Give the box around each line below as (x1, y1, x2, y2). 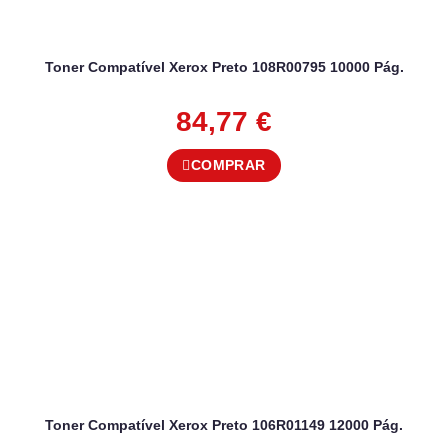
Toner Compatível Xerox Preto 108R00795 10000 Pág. (44, 59, 404, 76)
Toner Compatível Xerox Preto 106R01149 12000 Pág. (45, 417, 403, 434)
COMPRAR (190, 157, 266, 174)
